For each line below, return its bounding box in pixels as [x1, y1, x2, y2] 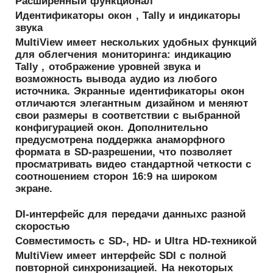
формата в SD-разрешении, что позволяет [15, 146, 233, 158]
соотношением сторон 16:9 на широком [15, 171, 218, 183]
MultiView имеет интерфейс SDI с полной [15, 249, 227, 261]
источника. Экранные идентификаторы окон [15, 85, 244, 97]
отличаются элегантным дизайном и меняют [15, 97, 249, 110]
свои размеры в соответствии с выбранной [15, 110, 241, 122]
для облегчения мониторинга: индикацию [15, 49, 232, 61]
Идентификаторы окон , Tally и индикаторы [15, 10, 241, 22]
